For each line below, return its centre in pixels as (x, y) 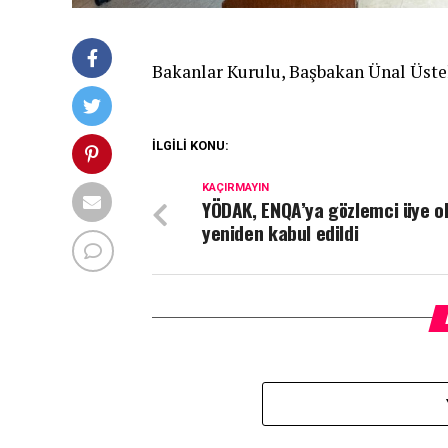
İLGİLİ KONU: (190, 145)
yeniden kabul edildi (280, 232)
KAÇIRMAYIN (235, 187)
